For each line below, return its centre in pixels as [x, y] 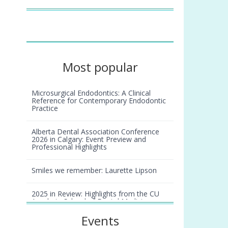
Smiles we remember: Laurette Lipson [94, 170]
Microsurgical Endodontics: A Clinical [91, 93]
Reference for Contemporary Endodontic [99, 101]
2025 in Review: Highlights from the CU [96, 194]
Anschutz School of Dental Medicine [91, 202]
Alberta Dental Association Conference [96, 132]
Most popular [100, 67]
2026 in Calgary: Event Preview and [89, 139]
